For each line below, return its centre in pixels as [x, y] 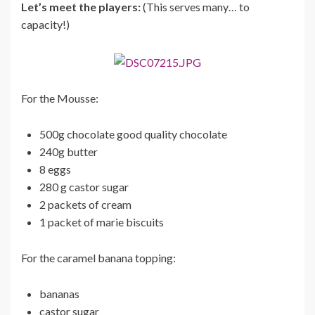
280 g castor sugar [84, 186]
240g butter [69, 151]
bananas [59, 293]
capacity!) [45, 25]
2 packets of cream [85, 204]
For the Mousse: [60, 98]
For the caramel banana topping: [98, 257]
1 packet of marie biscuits [102, 221]
